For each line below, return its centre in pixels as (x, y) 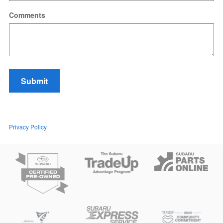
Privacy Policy (28, 127)
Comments (27, 15)
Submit (34, 81)
